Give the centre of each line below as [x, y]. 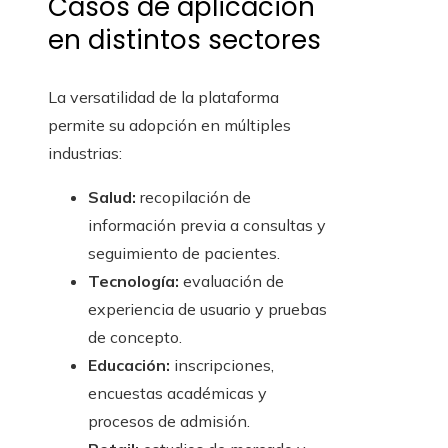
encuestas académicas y [177, 393]
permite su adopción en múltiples [169, 125]
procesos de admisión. [169, 421]
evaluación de [231, 281]
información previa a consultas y [207, 225]
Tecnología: [133, 281]
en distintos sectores [184, 40]
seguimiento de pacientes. [184, 253]
